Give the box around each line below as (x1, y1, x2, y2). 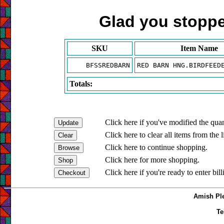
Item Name (180, 43, 218, 52)
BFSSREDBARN (85, 61, 130, 69)
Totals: (69, 79, 92, 88)
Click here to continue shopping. (104, 142, 207, 151)
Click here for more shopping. (104, 155, 199, 164)
